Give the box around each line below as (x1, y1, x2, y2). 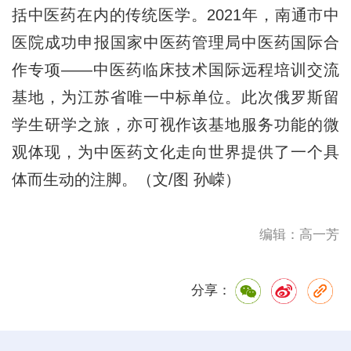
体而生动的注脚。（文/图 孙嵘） (11, 170, 241, 188)
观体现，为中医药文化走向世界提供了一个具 (11, 143, 340, 161)
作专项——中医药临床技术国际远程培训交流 (11, 60, 340, 78)
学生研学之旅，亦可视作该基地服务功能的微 (11, 115, 340, 133)
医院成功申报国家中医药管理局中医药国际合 (11, 33, 340, 51)
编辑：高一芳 (259, 226, 340, 242)
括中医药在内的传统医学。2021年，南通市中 (11, 5, 340, 24)
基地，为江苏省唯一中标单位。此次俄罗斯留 (11, 88, 340, 106)
